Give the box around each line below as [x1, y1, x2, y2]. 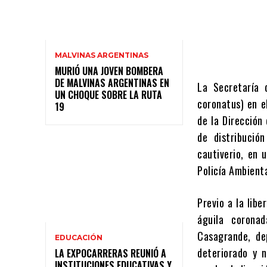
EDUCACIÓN [55, 232, 103, 242]
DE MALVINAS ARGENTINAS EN [55, 76, 169, 91]
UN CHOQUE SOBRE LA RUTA [55, 88, 162, 103]
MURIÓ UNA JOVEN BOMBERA [55, 64, 163, 79]
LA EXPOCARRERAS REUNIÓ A [55, 246, 166, 260]
